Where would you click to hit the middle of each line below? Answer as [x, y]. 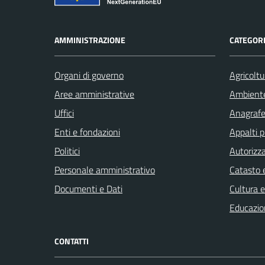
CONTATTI [72, 241]
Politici [67, 151]
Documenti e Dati [88, 188]
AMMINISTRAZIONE [90, 40]
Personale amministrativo [105, 169]
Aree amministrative [94, 94]
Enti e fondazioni [87, 132]
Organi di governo [89, 75]
